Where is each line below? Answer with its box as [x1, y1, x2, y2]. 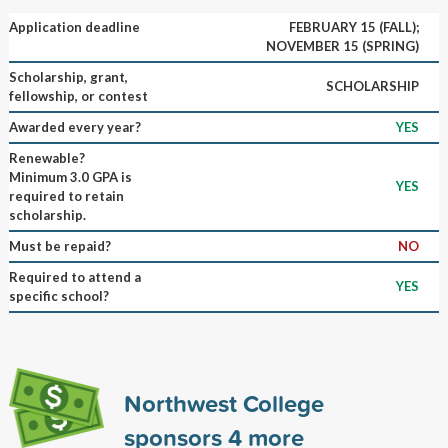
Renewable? [8, 149, 85, 166]
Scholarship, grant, [8, 68, 128, 85]
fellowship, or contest [8, 87, 148, 104]
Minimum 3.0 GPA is [8, 168, 132, 185]
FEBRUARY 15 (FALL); [288, 18, 419, 35]
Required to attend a [8, 268, 141, 285]
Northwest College [123, 385, 324, 420]
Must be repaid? [8, 237, 111, 254]
